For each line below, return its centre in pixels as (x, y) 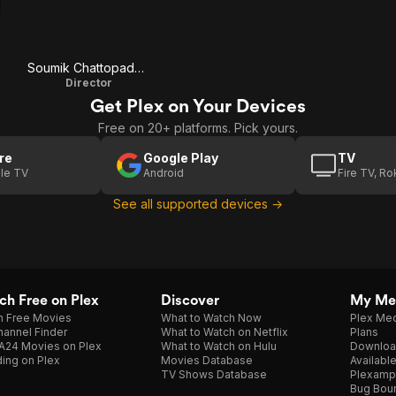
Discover (190, 300)
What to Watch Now (211, 318)
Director (88, 83)
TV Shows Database (214, 374)
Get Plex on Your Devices (198, 106)
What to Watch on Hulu (219, 346)
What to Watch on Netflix (225, 332)
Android (164, 173)
